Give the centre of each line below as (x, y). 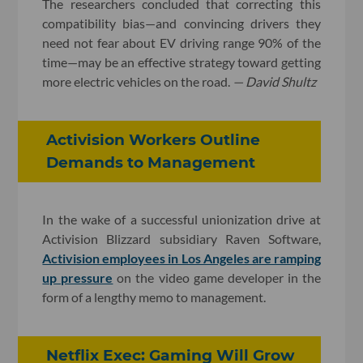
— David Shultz (275, 81)
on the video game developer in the (217, 278)
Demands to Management (151, 162)
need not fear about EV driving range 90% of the (181, 42)
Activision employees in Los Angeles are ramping (181, 258)
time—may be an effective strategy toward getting (181, 62)
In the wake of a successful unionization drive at (181, 220)
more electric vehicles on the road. (138, 81)
